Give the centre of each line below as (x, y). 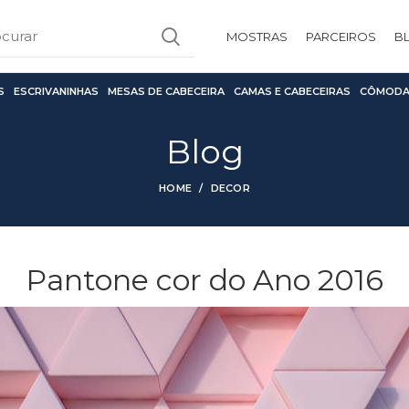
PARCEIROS (341, 36)
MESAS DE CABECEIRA (166, 91)
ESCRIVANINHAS (56, 91)
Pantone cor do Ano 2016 (204, 280)
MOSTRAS (257, 36)
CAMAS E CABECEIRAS (292, 91)
